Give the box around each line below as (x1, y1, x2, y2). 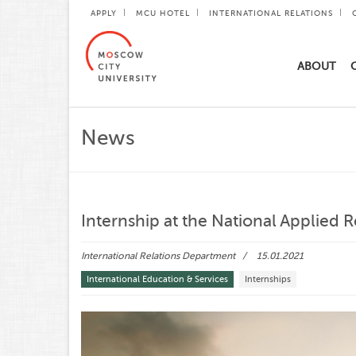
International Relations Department (81, 250, 235, 261)
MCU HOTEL (136, 9, 190, 17)
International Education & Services (87, 274, 228, 284)
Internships (245, 274, 291, 284)
